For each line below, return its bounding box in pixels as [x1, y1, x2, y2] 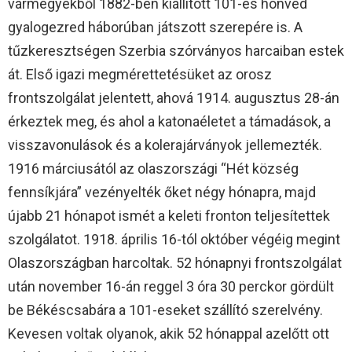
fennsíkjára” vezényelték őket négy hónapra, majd [8, 184, 316, 201]
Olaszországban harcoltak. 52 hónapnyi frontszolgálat [8, 255, 342, 272]
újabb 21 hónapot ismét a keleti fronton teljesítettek [8, 207, 330, 225]
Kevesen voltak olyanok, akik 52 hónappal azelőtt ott [8, 325, 329, 343]
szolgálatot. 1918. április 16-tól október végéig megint [8, 231, 340, 248]
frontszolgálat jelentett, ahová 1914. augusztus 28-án [8, 90, 339, 107]
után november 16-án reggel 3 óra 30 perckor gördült [8, 278, 334, 295]
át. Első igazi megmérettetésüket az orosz [8, 66, 272, 83]
